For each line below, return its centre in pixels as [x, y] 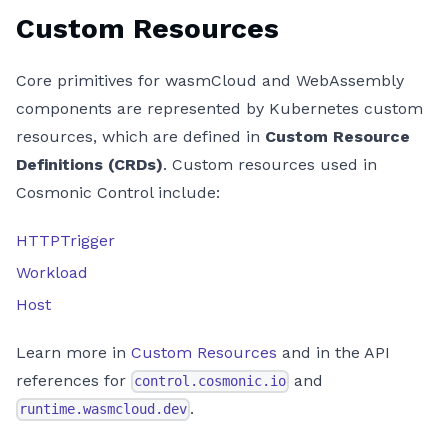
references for [73, 380]
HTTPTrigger [65, 240]
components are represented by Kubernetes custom [219, 108]
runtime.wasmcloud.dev [103, 409]
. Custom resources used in [270, 164]
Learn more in [73, 352]
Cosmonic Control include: [118, 192]
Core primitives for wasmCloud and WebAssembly [210, 80]
